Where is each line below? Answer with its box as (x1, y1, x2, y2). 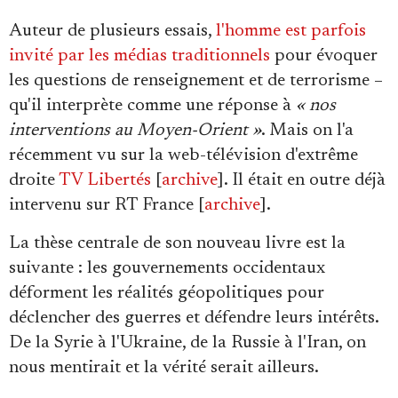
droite (9, 171, 59, 190)
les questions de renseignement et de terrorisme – (9, 72, 383, 91)
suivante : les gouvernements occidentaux (9, 259, 325, 278)
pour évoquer (270, 47, 378, 66)
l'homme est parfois (216, 22, 366, 41)
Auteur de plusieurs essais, (9, 22, 216, 41)
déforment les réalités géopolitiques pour (9, 284, 324, 303)
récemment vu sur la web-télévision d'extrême (9, 147, 358, 165)
